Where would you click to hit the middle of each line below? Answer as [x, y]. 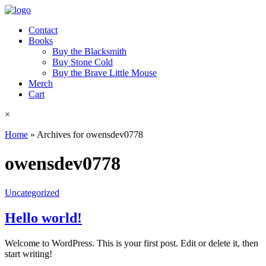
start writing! [28, 254]
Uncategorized [32, 192]
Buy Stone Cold [83, 62]
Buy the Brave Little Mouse [104, 73]
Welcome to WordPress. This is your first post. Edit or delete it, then [132, 243]
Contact [43, 30]
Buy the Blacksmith [89, 51]
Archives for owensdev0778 [90, 134]
